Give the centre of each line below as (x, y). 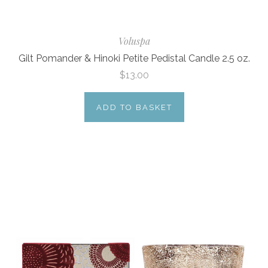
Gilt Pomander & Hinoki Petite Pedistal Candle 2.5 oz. (134, 58)
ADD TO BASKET (134, 108)
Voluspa (134, 41)
